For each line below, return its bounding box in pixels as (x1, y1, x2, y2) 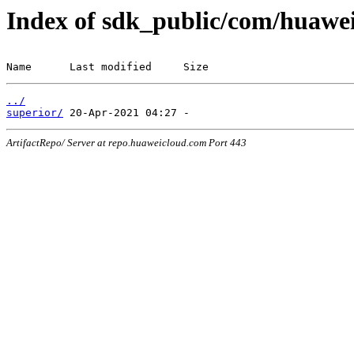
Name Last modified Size (6, 61, 209, 73)
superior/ (6, 107, 63, 119)
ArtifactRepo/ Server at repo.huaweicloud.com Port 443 (6, 137, 247, 149)
